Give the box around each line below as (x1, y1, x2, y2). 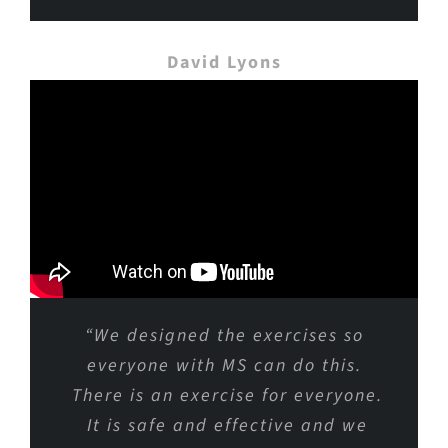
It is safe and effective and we (80, 412, 368, 438)
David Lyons (166, 50, 282, 76)
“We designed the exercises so (84, 322, 364, 348)
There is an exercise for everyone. (65, 382, 383, 408)
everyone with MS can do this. (86, 352, 362, 378)
